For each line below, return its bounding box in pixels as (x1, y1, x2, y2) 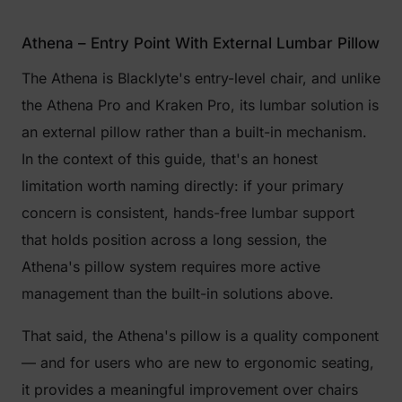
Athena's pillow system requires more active (22, 258, 320, 275)
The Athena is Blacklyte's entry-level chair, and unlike (22, 69, 380, 87)
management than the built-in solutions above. (22, 284, 334, 302)
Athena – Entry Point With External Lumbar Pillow (22, 34, 380, 52)
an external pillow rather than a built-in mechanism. (22, 123, 367, 141)
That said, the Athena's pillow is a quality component (22, 327, 379, 345)
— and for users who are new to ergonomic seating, (22, 354, 374, 371)
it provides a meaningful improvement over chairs (22, 380, 358, 398)
